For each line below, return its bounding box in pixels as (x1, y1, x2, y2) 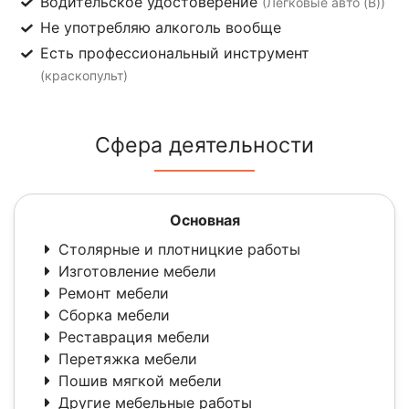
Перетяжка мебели (58, 349, 197, 368)
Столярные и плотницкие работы (58, 239, 300, 258)
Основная (169, 210, 240, 229)
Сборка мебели (58, 305, 170, 324)
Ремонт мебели (58, 283, 169, 302)
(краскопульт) (39, 67, 128, 83)
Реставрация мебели (58, 327, 210, 346)
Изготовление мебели (58, 261, 216, 280)
